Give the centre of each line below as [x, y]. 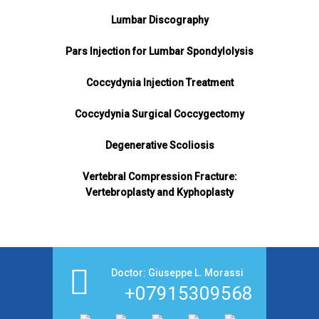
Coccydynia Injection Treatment [159, 83]
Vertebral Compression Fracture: [159, 177]
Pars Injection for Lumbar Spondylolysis [159, 51]
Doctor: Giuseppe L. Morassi [177, 273]
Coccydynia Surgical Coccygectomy [159, 114]
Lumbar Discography [159, 20]
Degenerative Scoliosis [159, 145]
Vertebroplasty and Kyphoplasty [159, 192]
